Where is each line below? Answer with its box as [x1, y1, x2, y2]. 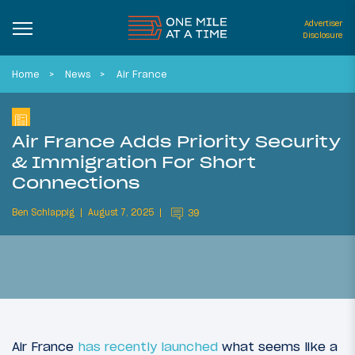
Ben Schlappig [12, 207, 74, 219]
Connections [12, 171, 140, 193]
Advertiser [304, 18, 342, 29]
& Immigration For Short [12, 151, 256, 173]
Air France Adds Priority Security [12, 130, 341, 152]
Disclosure [303, 30, 342, 40]
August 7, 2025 [88, 207, 154, 219]
